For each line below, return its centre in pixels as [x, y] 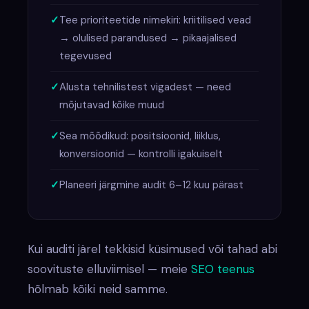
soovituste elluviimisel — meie [110, 269]
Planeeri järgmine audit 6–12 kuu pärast [152, 185]
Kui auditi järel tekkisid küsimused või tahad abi [153, 249]
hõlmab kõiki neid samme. [98, 289]
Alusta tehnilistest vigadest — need [146, 87]
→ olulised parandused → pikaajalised [148, 38]
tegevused [86, 56]
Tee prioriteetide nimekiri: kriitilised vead [156, 20]
